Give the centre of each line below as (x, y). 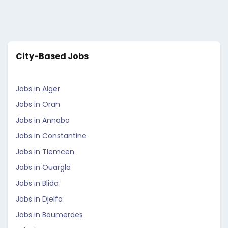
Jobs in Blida (37, 183)
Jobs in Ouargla (43, 167)
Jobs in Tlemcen (45, 152)
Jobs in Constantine (51, 136)
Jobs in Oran (38, 104)
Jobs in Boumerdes (49, 215)
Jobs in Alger (38, 89)
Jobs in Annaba (43, 120)
